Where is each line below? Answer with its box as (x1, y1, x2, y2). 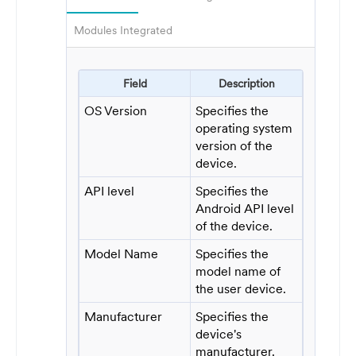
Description (218, 75, 275, 91)
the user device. (195, 280, 287, 296)
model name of (195, 262, 281, 279)
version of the (195, 137, 273, 153)
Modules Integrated (74, 23, 172, 38)
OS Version (84, 102, 148, 118)
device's (195, 325, 242, 342)
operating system (195, 119, 293, 136)
